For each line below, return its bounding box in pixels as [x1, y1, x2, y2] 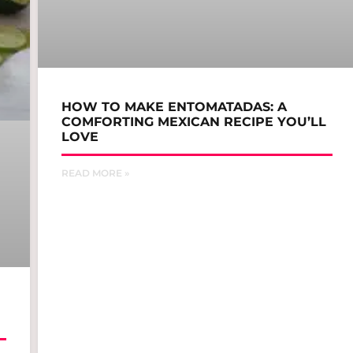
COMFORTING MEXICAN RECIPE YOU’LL [61, 113, 326, 129]
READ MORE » [61, 166, 129, 179]
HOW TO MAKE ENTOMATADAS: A [61, 98, 287, 114]
